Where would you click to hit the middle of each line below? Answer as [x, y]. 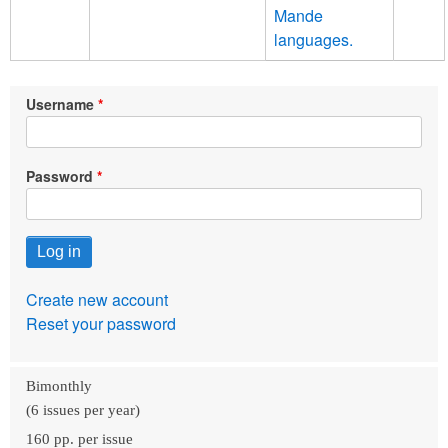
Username [60, 103]
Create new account [97, 299]
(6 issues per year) [83, 409]
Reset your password [101, 323]
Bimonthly [59, 385]
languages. [313, 39]
